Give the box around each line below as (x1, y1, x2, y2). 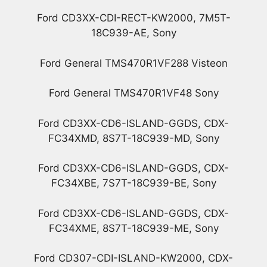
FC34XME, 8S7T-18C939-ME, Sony (48, 222, 219, 234)
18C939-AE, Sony (91, 27, 176, 39)
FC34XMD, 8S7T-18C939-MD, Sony (48, 132, 219, 144)
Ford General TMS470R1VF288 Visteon (39, 57, 228, 69)
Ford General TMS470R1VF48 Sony (48, 87, 219, 100)
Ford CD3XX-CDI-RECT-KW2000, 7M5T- (36, 12, 231, 24)
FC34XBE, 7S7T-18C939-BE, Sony (51, 177, 216, 190)
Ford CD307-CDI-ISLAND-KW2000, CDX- (34, 252, 233, 265)
